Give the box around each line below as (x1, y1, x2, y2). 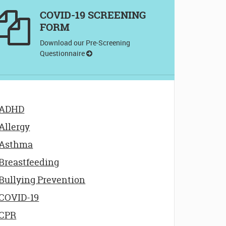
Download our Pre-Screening (39, 37, 130, 47)
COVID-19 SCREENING (39, 8, 146, 22)
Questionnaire (39, 48, 86, 58)
